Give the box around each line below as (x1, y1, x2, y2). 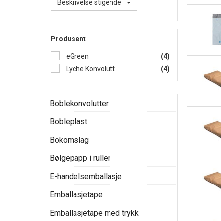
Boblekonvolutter (50, 99, 109, 108)
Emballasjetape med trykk (50, 208, 139, 218)
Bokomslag (50, 135, 89, 145)
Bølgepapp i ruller (50, 153, 110, 163)
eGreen (65, 52, 89, 60)
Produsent (51, 35, 86, 43)
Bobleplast (50, 117, 87, 126)
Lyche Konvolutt (65, 65, 115, 73)
